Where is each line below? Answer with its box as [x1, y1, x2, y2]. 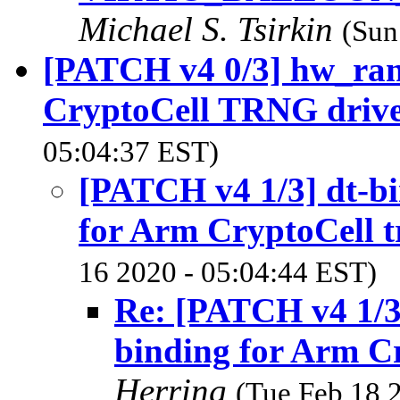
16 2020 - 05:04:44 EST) [79, 255, 377, 288]
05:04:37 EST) [43, 135, 219, 168]
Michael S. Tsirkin [79, 9, 342, 48]
